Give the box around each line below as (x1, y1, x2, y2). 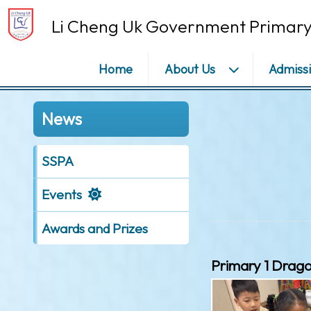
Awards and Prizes (41, 219, 148, 237)
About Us (164, 60, 215, 77)
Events (41, 186, 82, 203)
